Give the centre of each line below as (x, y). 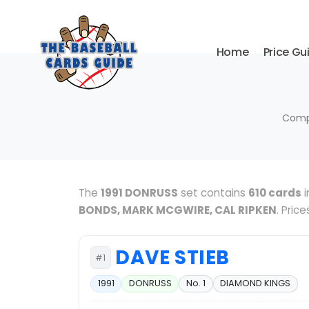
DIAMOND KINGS (256, 283)
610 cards (275, 193)
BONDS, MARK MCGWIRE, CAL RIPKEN (178, 210)
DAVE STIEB (172, 258)
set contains (213, 193)
